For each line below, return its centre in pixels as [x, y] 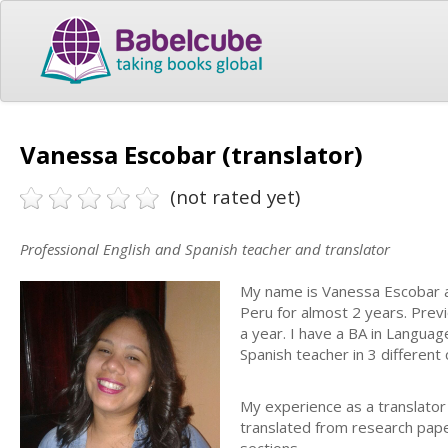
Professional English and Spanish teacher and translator [205, 248]
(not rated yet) [235, 196]
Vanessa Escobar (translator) [191, 154]
